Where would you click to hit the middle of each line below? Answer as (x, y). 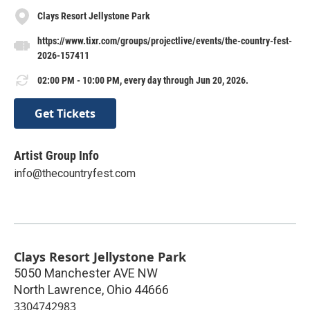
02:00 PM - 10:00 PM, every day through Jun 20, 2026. (143, 80)
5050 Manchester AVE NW (86, 273)
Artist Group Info (56, 155)
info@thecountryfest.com (75, 173)
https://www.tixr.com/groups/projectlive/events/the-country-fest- (165, 40)
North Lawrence (58, 289)
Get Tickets (65, 113)
